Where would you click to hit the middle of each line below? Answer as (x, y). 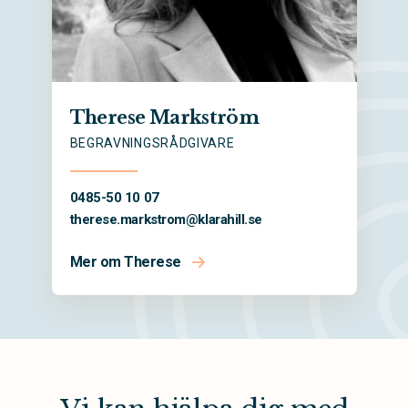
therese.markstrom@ (134, 219)
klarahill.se (230, 219)
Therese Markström (164, 117)
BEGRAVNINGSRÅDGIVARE (152, 143)
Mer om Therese (125, 261)
